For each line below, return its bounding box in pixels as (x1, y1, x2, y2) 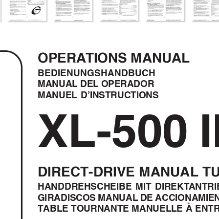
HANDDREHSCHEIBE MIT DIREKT (38, 181, 190, 192)
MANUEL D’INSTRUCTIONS (38, 89, 159, 100)
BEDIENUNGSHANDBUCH (38, 67, 155, 78)
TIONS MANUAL (85, 49, 190, 66)
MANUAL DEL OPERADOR (38, 78, 154, 89)
